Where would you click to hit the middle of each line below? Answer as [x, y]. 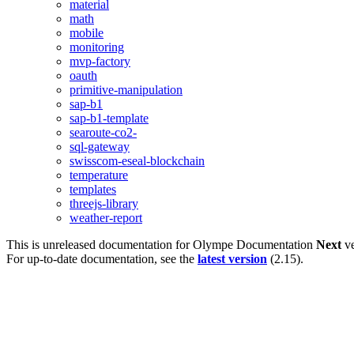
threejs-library [104, 203]
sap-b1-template [109, 118]
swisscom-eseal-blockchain [137, 161]
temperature [99, 175]
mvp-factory [100, 61]
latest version [232, 259]
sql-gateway [100, 147]
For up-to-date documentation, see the [102, 259]
